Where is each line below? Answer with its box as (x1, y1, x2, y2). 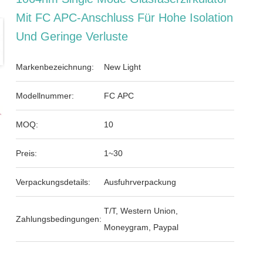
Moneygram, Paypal (104, 222, 179, 232)
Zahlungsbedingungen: (16, 214, 102, 224)
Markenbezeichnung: (16, 62, 95, 72)
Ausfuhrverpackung (104, 177, 177, 187)
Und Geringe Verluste (16, 30, 129, 43)
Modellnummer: (16, 91, 75, 100)
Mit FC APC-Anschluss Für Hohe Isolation (16, 11, 234, 24)
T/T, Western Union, (104, 206, 178, 215)
